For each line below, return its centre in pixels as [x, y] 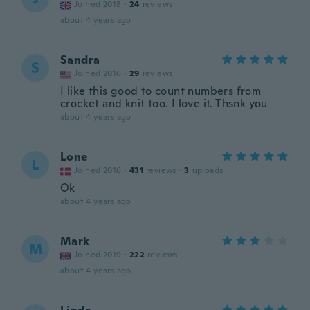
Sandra [80, 60]
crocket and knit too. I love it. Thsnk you [164, 103]
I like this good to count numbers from [161, 91]
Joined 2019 [98, 255]
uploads [208, 170]
